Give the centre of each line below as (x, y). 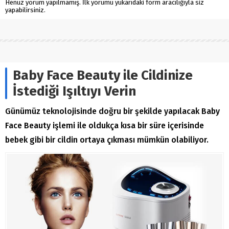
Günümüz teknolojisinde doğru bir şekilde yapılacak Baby (112, 111)
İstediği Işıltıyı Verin (74, 91)
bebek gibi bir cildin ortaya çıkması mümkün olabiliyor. (107, 140)
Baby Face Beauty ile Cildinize (103, 76)
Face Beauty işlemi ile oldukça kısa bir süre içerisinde (105, 126)
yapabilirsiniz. (25, 10)
